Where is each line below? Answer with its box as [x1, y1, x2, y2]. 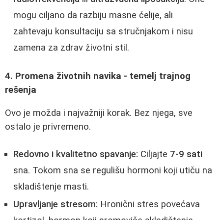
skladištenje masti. [13, 181, 89, 192]
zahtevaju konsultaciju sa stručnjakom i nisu [13, 26, 193, 37]
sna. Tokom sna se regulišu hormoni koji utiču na [13, 165, 212, 176]
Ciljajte [138, 149, 170, 160]
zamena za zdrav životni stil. [13, 42, 129, 54]
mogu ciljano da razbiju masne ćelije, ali [13, 10, 173, 21]
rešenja [5, 84, 36, 95]
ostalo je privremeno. [5, 121, 91, 132]
